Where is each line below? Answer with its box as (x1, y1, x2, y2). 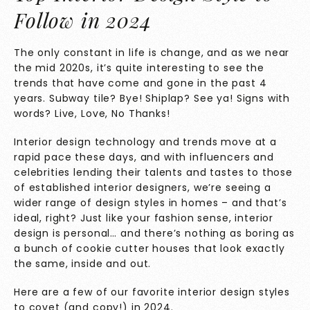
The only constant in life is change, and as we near (14, 46, 290, 60)
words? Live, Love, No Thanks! (14, 107, 170, 121)
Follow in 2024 (14, 6, 152, 35)
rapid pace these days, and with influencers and (14, 150, 274, 165)
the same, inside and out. (14, 257, 155, 271)
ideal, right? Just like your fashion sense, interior (14, 211, 274, 226)
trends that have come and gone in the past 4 (14, 76, 267, 91)
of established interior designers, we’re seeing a (14, 181, 271, 195)
